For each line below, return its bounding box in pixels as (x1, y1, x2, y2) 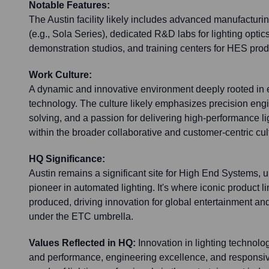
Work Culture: (29, 70, 92, 80)
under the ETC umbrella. (29, 211, 133, 222)
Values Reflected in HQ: (29, 238, 136, 249)
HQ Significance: (29, 154, 105, 165)
